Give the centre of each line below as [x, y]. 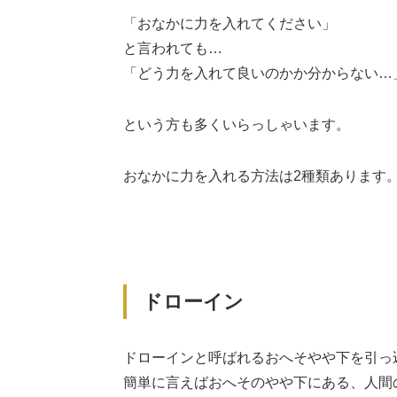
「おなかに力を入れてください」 [229, 24]
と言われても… [172, 49]
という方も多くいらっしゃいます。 [236, 125]
